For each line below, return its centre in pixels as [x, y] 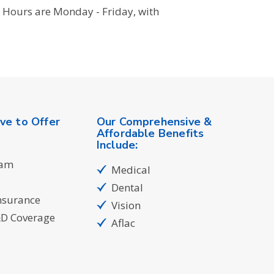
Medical [131, 170]
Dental [127, 187]
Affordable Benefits [150, 133]
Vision [126, 205]
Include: [117, 145]
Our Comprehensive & [154, 122]
